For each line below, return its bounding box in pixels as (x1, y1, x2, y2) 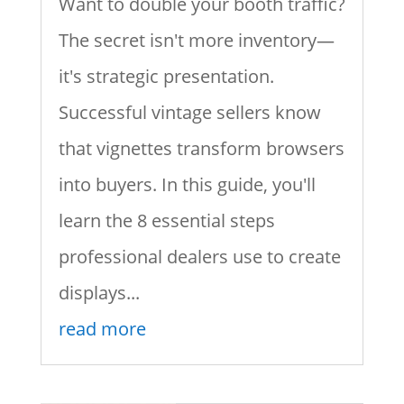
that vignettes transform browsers (58, 136, 344, 161)
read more (58, 317, 146, 342)
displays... (58, 280, 140, 306)
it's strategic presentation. (58, 64, 274, 89)
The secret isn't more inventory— (58, 28, 335, 53)
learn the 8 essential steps (58, 208, 275, 234)
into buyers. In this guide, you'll (58, 172, 316, 197)
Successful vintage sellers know (58, 100, 321, 125)
